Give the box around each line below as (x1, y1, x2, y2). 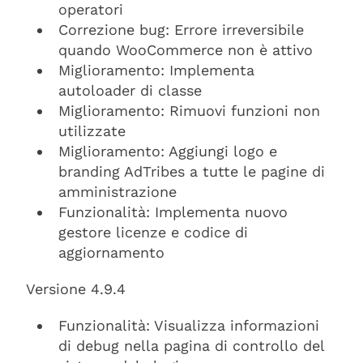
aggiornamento (58, 244, 164, 261)
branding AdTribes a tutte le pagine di (58, 163, 325, 180)
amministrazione (58, 183, 177, 200)
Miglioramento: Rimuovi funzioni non (58, 102, 320, 119)
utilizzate (58, 122, 126, 139)
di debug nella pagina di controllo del (58, 337, 324, 354)
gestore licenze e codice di (58, 224, 248, 241)
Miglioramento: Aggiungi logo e (58, 143, 277, 160)
